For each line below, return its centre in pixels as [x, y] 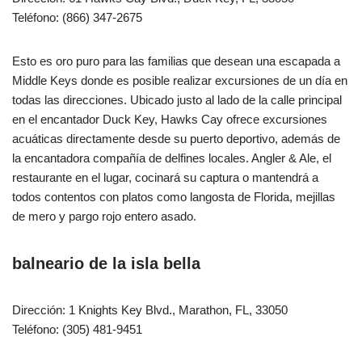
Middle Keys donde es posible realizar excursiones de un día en [180, 80]
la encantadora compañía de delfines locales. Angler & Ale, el [172, 158]
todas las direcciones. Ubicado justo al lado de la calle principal [177, 99]
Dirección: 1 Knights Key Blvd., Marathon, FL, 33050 [150, 309]
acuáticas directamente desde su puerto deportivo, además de [176, 138]
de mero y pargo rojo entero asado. [104, 216]
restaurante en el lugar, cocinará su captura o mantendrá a [165, 177]
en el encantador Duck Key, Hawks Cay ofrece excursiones [170, 119]
